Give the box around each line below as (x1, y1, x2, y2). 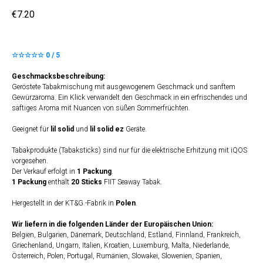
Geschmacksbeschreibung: (12, 72, 105, 81)
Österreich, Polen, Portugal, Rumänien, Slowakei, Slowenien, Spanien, (12, 252, 222, 261)
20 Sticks (71, 178, 102, 187)
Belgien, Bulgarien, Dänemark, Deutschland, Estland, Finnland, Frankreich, (12, 231, 241, 240)
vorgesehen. (12, 157, 48, 166)
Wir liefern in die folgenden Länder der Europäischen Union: (12, 220, 213, 229)
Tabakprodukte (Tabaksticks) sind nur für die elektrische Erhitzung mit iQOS (12, 146, 247, 155)
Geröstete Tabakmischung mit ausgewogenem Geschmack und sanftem (12, 83, 235, 92)
